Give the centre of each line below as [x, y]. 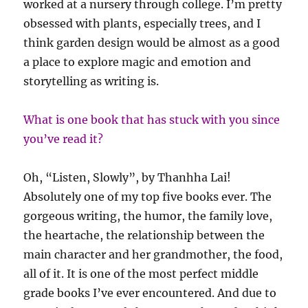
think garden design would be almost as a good [152, 43]
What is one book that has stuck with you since [152, 120]
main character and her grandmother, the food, [153, 255]
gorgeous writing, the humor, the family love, [148, 216]
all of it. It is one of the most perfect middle [141, 274]
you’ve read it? [64, 139]
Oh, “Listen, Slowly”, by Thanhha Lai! [128, 178]
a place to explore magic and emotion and [137, 62]
